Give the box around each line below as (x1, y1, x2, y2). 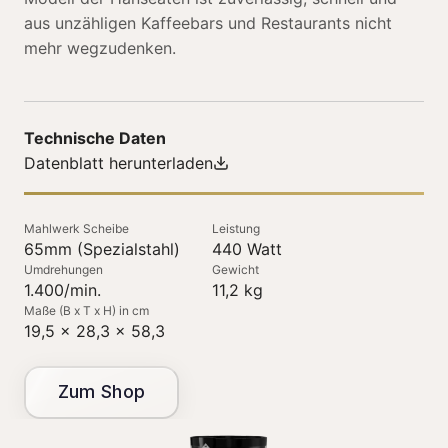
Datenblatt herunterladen (24, 152, 213, 173)
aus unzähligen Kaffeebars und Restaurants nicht (24, 12, 392, 33)
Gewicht (212, 261, 259, 277)
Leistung (212, 220, 260, 236)
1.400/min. (24, 279, 101, 300)
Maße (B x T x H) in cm (24, 302, 149, 318)
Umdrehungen (24, 261, 103, 277)
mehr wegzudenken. (24, 37, 176, 58)
